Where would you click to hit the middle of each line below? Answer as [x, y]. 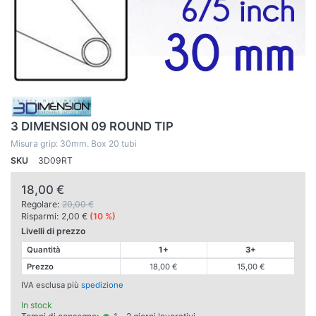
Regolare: [40, 204]
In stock [37, 305]
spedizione [102, 285]
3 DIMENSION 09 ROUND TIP [92, 127]
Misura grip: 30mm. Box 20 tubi [74, 144]
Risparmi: [40, 216]
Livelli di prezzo [53, 231]
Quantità [44, 249]
